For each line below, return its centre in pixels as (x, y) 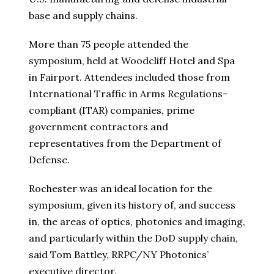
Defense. (49, 160)
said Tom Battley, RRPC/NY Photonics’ (119, 255)
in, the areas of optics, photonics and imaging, (137, 222)
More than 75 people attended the (109, 44)
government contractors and (98, 127)
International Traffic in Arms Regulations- (128, 94)
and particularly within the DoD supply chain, (133, 238)
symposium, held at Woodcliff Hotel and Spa (132, 61)
